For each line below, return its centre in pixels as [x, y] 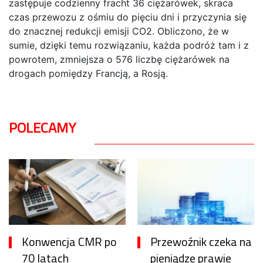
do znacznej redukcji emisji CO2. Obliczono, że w [119, 31]
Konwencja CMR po [69, 242]
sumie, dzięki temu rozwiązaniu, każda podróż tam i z [129, 45]
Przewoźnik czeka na [201, 242]
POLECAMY [42, 128]
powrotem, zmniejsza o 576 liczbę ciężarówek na [119, 60]
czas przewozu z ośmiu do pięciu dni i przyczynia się [128, 17]
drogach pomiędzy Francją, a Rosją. [88, 74]
